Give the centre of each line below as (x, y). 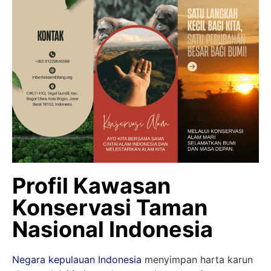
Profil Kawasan (91, 185)
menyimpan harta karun (197, 259)
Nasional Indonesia (113, 229)
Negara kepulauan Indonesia (77, 259)
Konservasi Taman (110, 207)
